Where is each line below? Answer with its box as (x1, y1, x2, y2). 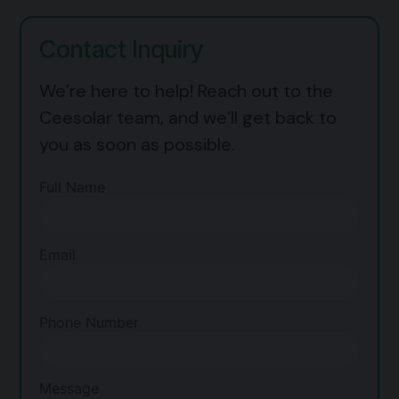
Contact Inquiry (38, 34, 203, 64)
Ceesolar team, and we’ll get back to (38, 105, 337, 129)
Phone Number (38, 313, 139, 331)
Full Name (38, 177, 105, 196)
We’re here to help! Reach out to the (38, 78, 333, 102)
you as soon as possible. (38, 132, 235, 156)
